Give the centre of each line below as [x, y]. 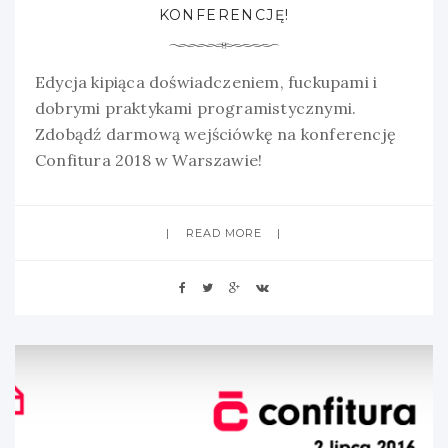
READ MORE [224, 232]
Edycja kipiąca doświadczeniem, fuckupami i [206, 81]
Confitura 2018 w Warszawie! [149, 159]
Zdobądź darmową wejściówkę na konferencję [215, 133]
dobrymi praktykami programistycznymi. [196, 107]
